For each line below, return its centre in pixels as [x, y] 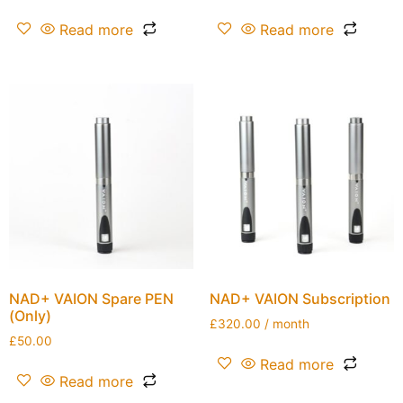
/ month [287, 323]
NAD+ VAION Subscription [300, 298]
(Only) [30, 315]
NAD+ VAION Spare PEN [91, 298]
